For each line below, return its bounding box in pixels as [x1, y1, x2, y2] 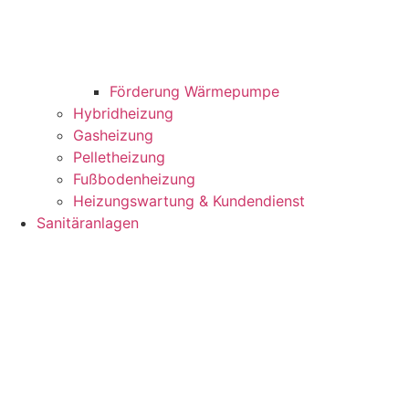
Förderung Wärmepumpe [110, 81, 279, 100]
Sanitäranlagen [37, 213, 139, 232]
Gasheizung [73, 125, 153, 144]
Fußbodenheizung [73, 169, 195, 188]
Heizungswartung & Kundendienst [73, 191, 305, 210]
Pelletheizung [73, 147, 165, 166]
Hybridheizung [73, 103, 173, 122]
